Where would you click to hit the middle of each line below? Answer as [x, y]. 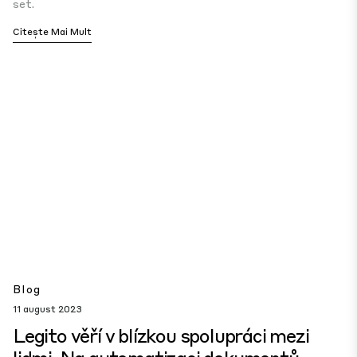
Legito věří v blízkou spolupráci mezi [161, 335]
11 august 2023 [47, 309]
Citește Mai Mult [52, 31]
